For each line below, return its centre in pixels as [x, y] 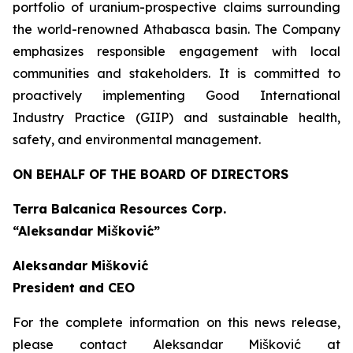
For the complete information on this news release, [176, 322]
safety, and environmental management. [137, 139]
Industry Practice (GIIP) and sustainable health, [176, 117]
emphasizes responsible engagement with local [176, 51]
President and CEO [74, 288]
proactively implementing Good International [176, 95]
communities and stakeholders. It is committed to [176, 73]
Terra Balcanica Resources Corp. [119, 209]
